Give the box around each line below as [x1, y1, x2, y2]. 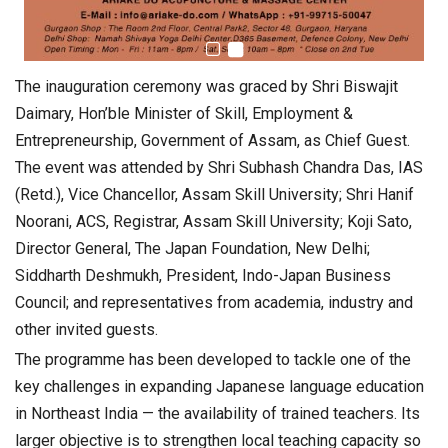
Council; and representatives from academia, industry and [15, 293, 413, 313]
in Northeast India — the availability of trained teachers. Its [15, 404, 420, 424]
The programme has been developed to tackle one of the [15, 350, 411, 370]
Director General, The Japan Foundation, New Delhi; [15, 239, 370, 259]
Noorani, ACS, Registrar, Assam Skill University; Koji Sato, [15, 212, 412, 232]
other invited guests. [15, 320, 158, 340]
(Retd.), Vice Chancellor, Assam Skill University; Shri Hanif [15, 185, 414, 205]
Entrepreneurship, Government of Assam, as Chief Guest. [15, 131, 410, 151]
